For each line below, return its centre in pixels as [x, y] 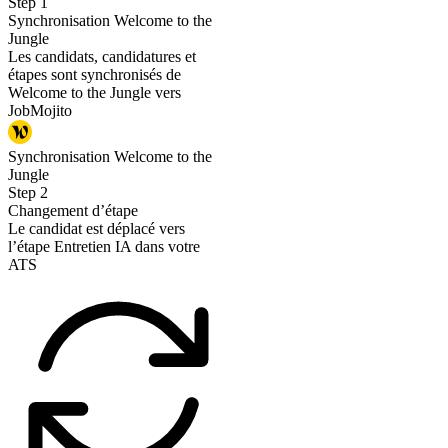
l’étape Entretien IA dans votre [104, 246]
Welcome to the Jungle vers [94, 92]
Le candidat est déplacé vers [96, 228]
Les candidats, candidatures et [102, 56]
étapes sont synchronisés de [94, 74]
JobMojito [40, 110]
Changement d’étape [73, 210]
